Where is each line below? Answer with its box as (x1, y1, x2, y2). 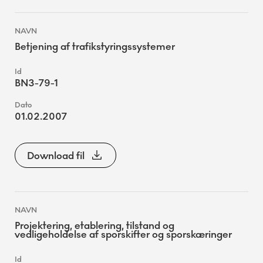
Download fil (27, 149, 85, 162)
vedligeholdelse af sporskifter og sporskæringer (15, 228, 232, 241)
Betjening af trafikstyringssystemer (15, 41, 175, 53)
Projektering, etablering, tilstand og (15, 219, 174, 232)
